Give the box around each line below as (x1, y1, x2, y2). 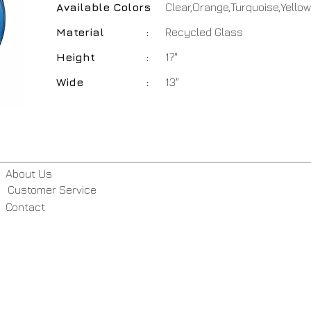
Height (56, 51, 95, 63)
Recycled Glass (165, 26, 243, 38)
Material (56, 26, 104, 38)
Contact (6, 201, 45, 213)
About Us (5, 167, 52, 180)
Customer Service (7, 183, 96, 196)
